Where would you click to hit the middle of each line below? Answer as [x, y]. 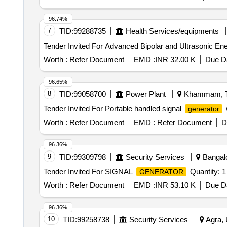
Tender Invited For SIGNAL [89, 172]
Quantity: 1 [207, 172]
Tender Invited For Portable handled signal [113, 109]
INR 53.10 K [175, 185]
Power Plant [145, 94]
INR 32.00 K [175, 60]
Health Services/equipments [172, 31]
